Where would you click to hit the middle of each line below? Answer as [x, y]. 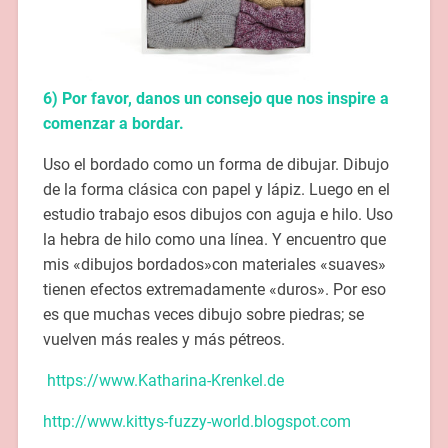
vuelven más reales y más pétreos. [163, 340]
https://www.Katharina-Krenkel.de [165, 381]
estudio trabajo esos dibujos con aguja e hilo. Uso [217, 215]
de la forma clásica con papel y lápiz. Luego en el [216, 190]
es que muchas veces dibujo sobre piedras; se [203, 315]
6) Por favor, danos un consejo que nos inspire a [215, 99]
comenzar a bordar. [113, 124]
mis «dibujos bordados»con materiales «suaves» [214, 265]
